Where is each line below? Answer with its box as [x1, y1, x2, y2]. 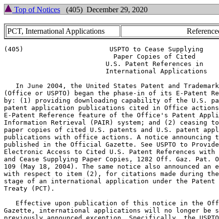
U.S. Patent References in [4, 60, 203, 67]
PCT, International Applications [7, 27, 105, 35]
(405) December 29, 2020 [60, 5, 148, 14]
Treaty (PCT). [4, 185, 55, 192]
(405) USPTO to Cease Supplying [4, 45, 203, 53]
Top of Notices [12, 5, 60, 14]
